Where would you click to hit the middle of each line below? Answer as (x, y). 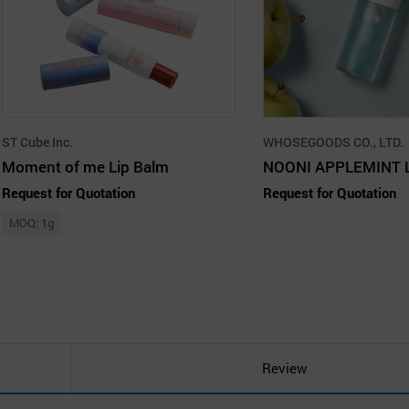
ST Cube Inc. (37, 142)
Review (284, 368)
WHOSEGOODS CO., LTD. (333, 142)
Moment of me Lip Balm (85, 166)
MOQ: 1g (31, 222)
